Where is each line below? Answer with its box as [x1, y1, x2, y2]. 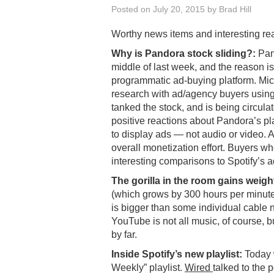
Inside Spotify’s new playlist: [111, 248, 242, 259]
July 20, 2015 [153, 4, 205, 14]
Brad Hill [219, 4, 251, 14]
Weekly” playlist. [111, 262, 185, 273]
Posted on [111, 4, 153, 14]
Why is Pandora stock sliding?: [111, 48, 256, 59]
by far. [111, 229, 137, 240]
